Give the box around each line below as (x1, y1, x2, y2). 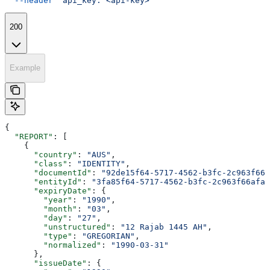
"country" (5, 149, 77, 159)
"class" (5, 159, 67, 168)
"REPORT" (5, 131, 53, 141)
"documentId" (5, 168, 92, 177)
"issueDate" (5, 258, 87, 268)
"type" (5, 231, 72, 240)
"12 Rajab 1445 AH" (121, 222, 207, 231)
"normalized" (5, 240, 101, 250)
